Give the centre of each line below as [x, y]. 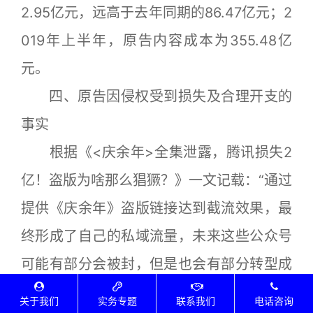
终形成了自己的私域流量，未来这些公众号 [156, 236]
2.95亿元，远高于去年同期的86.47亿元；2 [156, 12]
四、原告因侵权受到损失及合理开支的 [156, 96]
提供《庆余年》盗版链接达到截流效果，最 [156, 208]
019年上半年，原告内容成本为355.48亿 [156, 40]
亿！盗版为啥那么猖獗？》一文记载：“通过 [156, 180]
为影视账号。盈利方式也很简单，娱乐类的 [156, 292]
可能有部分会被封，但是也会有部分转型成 [156, 264]
